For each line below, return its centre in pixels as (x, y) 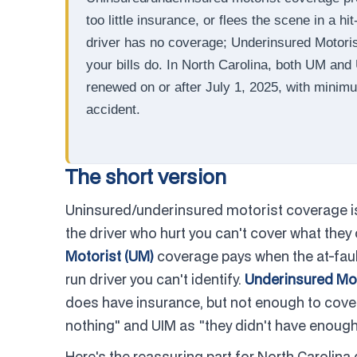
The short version (146, 177)
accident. (113, 109)
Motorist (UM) (110, 256)
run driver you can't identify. (155, 279)
